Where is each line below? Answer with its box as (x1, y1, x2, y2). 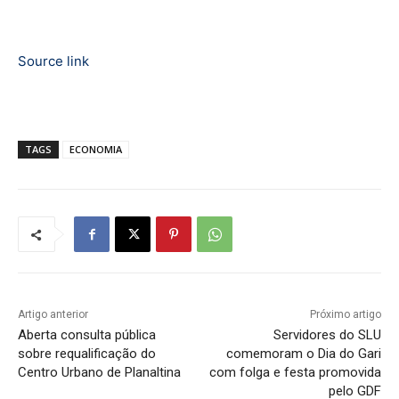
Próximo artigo (309, 308, 381, 322)
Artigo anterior (18, 308, 88, 322)
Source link (18, 53, 89, 70)
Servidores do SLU (273, 327, 381, 344)
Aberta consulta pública (18, 327, 156, 344)
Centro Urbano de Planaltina (18, 364, 181, 381)
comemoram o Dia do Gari (225, 346, 381, 362)
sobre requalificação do (18, 346, 156, 362)
